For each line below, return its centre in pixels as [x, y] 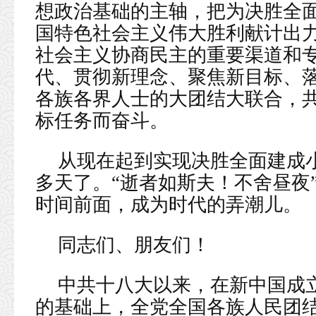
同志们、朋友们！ [134, 245]
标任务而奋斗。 [102, 121]
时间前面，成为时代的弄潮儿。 [169, 205]
